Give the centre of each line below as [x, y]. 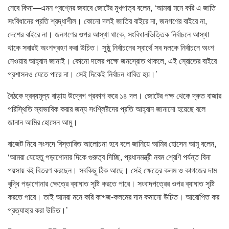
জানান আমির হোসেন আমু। [43, 122]
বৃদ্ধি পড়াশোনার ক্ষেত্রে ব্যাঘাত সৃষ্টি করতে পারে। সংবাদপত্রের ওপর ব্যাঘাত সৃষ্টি [111, 183]
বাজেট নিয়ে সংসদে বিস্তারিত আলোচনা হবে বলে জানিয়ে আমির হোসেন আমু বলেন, [112, 143]
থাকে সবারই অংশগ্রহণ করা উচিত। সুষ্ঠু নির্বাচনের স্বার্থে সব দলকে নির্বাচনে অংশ [111, 47]
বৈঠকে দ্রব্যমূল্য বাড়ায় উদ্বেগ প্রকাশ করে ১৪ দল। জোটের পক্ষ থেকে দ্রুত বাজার [114, 95]
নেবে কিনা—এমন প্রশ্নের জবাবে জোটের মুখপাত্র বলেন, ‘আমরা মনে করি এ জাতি [112, 7]
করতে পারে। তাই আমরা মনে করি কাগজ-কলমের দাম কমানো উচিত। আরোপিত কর [113, 196]
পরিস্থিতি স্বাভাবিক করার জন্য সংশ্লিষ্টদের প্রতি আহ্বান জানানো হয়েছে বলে [107, 108]
